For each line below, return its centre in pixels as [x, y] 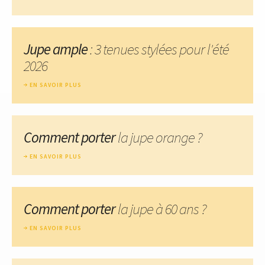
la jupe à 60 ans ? [162, 209]
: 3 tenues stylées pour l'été [158, 49]
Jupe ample [56, 49]
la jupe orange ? [160, 137]
